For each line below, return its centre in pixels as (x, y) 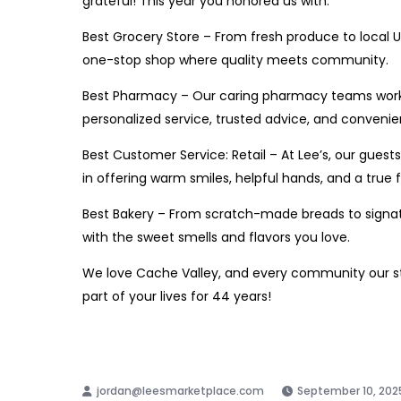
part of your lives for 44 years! (177, 297)
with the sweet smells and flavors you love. (216, 238)
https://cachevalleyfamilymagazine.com (212, 333)
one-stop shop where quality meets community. (235, 60)
